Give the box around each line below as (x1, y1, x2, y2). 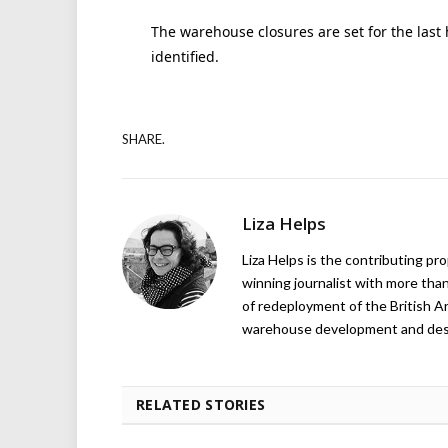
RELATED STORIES (136, 394, 266, 414)
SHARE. (122, 131, 165, 148)
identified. (150, 46, 219, 66)
